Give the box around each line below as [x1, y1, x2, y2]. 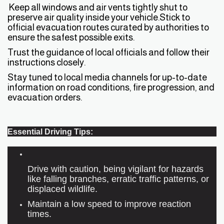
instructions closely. [7, 56, 87, 67]
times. [27, 208, 51, 219]
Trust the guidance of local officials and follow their [7, 46, 209, 57]
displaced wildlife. [27, 183, 97, 194]
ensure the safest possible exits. [7, 31, 136, 42]
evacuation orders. [7, 91, 82, 102]
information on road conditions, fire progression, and [7, 81, 214, 92]
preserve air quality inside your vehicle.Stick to [7, 11, 190, 22]
